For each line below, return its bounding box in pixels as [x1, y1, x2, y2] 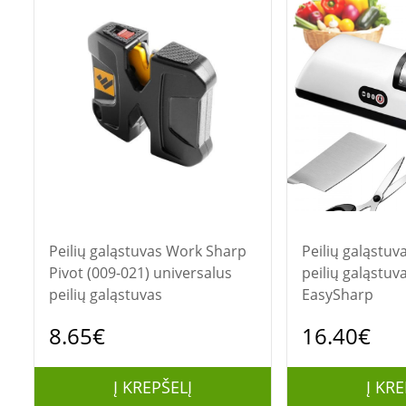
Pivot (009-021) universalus [48, 263, 232, 283]
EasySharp [301, 285, 373, 304]
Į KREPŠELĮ [112, 376, 192, 398]
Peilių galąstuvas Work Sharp [48, 241, 166, 261]
